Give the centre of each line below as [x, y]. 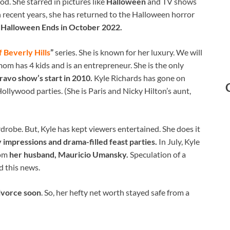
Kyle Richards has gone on [140, 78]
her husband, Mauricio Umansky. [70, 154]
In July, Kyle [178, 141]
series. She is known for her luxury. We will [128, 52]
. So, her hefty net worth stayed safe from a [115, 192]
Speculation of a [158, 154]
